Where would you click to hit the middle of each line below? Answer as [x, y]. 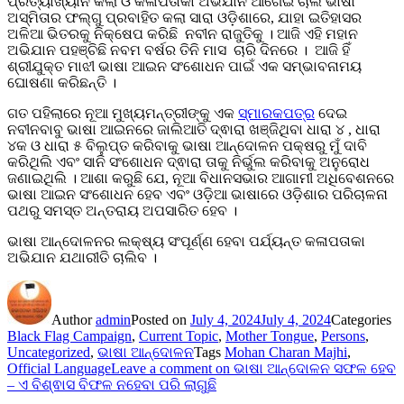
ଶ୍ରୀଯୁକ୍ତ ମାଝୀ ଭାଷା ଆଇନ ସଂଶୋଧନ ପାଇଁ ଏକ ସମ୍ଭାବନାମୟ [184, 67]
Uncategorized [49, 353]
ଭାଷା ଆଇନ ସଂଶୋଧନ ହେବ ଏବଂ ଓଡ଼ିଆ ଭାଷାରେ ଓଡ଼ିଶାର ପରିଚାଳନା [197, 195]
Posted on [161, 320]
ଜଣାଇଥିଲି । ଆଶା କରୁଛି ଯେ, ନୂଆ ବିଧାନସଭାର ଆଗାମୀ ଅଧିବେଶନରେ [201, 179]
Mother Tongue [270, 336]
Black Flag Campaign [69, 336]
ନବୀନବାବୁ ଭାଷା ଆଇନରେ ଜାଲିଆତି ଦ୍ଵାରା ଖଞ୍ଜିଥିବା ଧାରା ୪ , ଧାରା [194, 130]
